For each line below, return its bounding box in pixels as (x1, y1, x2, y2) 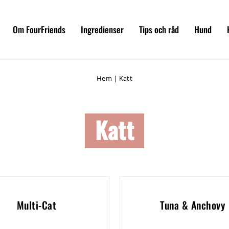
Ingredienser (81, 23, 124, 36)
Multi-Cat (16, 197, 57, 213)
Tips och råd (139, 23, 179, 36)
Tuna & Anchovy (160, 197, 225, 213)
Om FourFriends (13, 23, 65, 36)
